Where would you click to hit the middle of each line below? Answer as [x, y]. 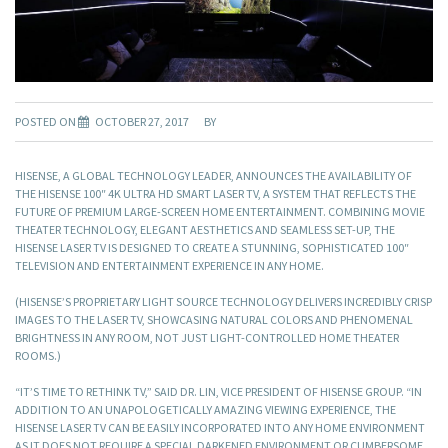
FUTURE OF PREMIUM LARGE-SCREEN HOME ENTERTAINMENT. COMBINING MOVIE [220, 212]
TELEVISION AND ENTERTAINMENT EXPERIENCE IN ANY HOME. [169, 266]
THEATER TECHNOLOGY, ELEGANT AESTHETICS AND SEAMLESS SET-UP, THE [205, 230]
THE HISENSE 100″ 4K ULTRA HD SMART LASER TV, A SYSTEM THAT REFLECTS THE [215, 194]
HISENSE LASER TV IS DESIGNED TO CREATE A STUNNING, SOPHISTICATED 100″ [212, 248]
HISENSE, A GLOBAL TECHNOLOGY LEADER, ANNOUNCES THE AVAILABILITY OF [213, 176]
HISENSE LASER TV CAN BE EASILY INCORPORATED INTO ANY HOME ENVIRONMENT [220, 428]
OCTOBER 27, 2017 [142, 122]
